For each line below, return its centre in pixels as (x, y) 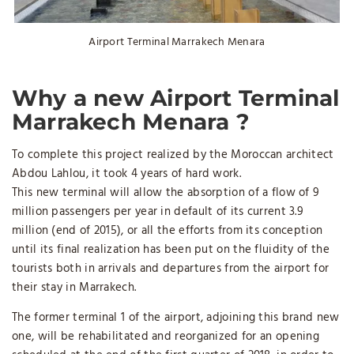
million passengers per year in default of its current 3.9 (158, 211)
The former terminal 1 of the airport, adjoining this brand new (176, 317)
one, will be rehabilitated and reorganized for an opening (166, 336)
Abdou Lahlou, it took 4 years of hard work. (126, 173)
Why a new (81, 98)
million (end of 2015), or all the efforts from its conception (168, 230)
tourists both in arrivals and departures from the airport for (171, 268)
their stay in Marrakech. (74, 287)
